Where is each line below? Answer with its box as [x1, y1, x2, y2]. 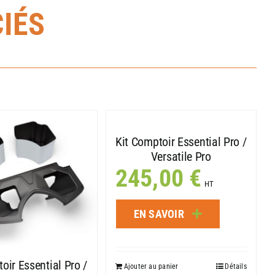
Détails [225, 261, 247, 271]
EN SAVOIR [133, 207, 185, 220]
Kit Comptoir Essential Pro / [115, 134, 247, 149]
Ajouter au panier [123, 261, 179, 271]
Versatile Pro [150, 149, 211, 164]
